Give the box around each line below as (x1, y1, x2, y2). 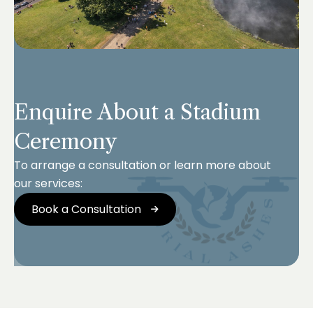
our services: (14, 175, 82, 192)
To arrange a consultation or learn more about (14, 157, 271, 174)
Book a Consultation (31, 201, 141, 217)
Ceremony (14, 129, 117, 155)
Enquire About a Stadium (14, 99, 261, 126)
